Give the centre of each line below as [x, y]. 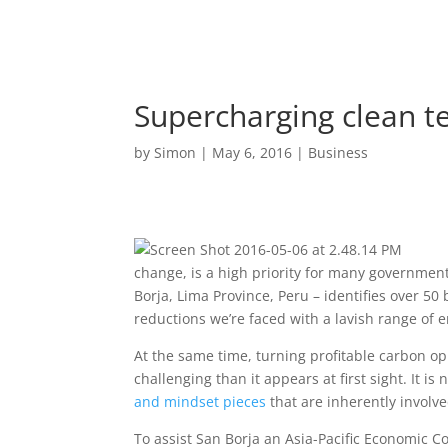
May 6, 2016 [252, 152]
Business [338, 152]
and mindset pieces [200, 401]
